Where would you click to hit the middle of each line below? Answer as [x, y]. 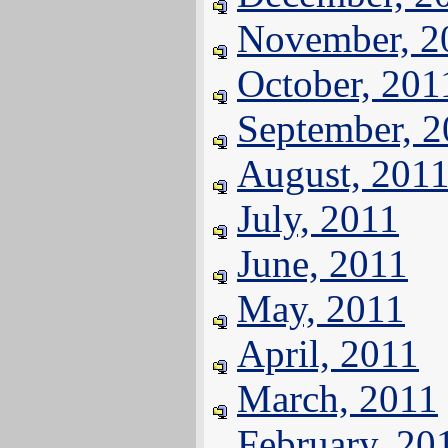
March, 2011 [337, 398]
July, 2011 [318, 218]
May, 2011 [321, 308]
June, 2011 [322, 263]
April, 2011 [328, 353]
